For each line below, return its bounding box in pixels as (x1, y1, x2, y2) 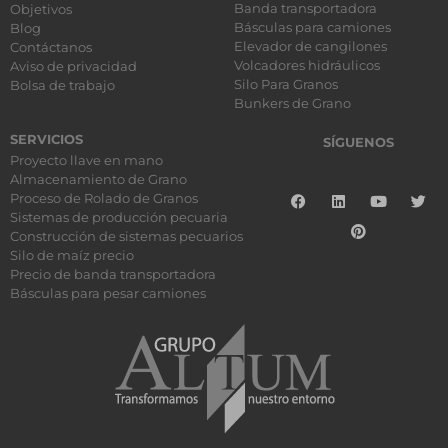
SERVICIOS (10, 130, 83, 147)
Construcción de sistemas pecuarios (10, 227, 243, 244)
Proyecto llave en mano (10, 151, 163, 168)
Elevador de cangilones (234, 37, 387, 54)
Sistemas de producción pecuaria (10, 208, 228, 225)
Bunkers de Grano (234, 94, 351, 111)
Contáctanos (10, 38, 92, 55)
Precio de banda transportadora (10, 265, 216, 282)
